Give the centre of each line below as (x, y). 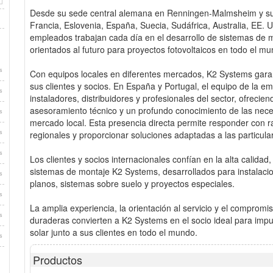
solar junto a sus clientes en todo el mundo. (114, 232)
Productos (58, 260)
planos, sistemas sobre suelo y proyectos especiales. (132, 183)
